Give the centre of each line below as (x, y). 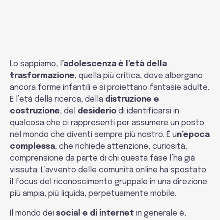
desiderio (97, 111)
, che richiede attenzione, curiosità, (121, 147)
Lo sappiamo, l (36, 64)
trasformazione (42, 76)
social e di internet (95, 213)
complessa (32, 147)
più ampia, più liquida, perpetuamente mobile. (93, 194)
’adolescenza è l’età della (114, 64)
